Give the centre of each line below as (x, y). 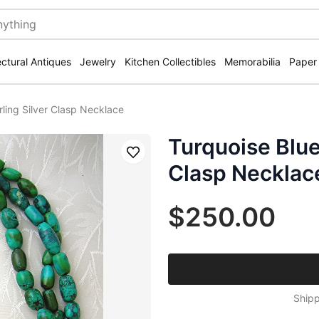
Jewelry (98, 62)
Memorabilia (252, 62)
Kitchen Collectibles (170, 62)
